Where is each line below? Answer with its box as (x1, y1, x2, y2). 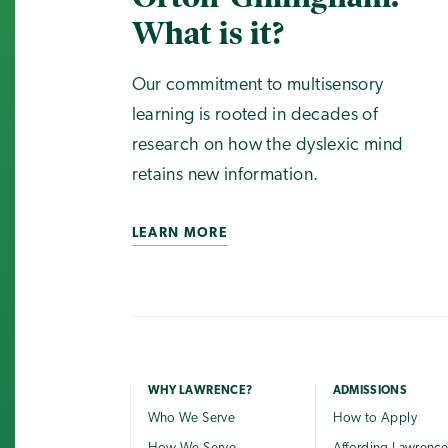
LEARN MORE (131, 227, 229, 241)
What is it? (131, 13, 284, 53)
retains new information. (131, 166, 319, 186)
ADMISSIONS (332, 384, 408, 397)
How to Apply (332, 412, 417, 426)
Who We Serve (147, 412, 235, 426)
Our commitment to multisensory (131, 76, 384, 96)
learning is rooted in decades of (131, 106, 379, 126)
